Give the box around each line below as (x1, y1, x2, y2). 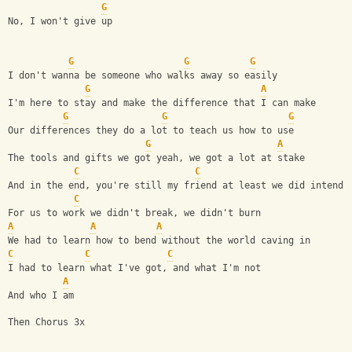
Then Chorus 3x (8, 317, 85, 328)
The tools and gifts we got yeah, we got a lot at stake (8, 152, 305, 164)
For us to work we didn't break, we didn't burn (8, 207, 261, 219)
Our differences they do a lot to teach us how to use (8, 125, 294, 137)
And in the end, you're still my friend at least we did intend (8, 180, 343, 192)
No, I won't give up (8, 16, 112, 27)
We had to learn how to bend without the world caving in (8, 235, 310, 247)
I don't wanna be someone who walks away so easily (8, 70, 277, 82)
